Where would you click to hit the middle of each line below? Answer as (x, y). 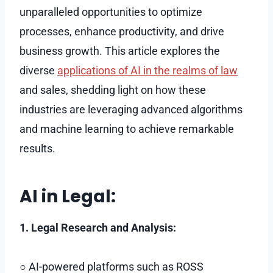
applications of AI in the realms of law (147, 70)
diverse (38, 70)
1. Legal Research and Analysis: (98, 227)
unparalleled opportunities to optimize (111, 12)
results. (37, 148)
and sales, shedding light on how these (113, 90)
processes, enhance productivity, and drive (122, 31)
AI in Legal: (68, 196)
